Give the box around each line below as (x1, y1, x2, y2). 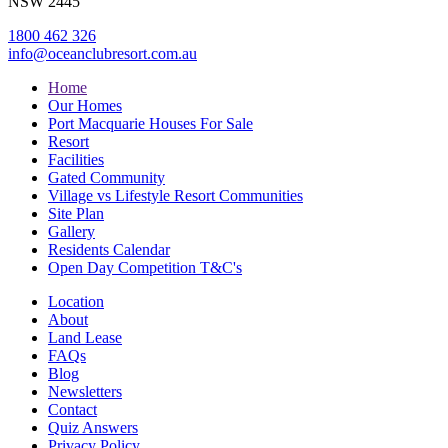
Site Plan (48, 204, 104, 222)
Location (48, 292, 104, 310)
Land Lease (48, 328, 122, 346)
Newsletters (48, 382, 122, 400)
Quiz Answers (48, 418, 138, 436)
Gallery (48, 222, 95, 240)
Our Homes (48, 96, 122, 114)
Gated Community (48, 168, 165, 186)
